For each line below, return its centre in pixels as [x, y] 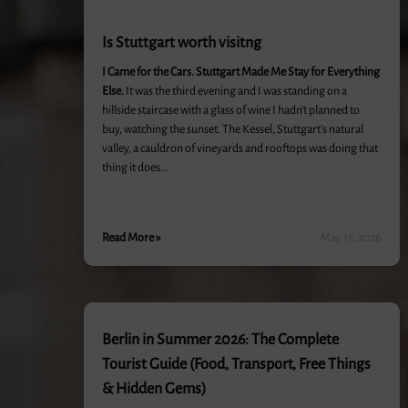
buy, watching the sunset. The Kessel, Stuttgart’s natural [233, 129]
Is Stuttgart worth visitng [182, 43]
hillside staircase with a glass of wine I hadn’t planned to [231, 110]
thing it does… [135, 168]
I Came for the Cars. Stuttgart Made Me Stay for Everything [241, 72]
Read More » [132, 238]
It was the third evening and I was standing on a [235, 91]
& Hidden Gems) [154, 389]
